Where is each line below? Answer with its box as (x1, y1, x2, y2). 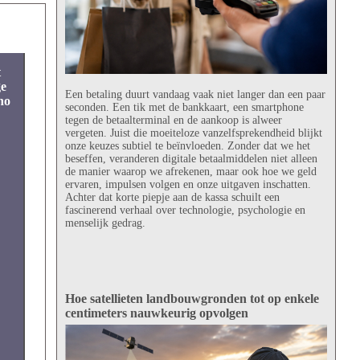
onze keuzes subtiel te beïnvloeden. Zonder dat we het (64, 139, 310, 152)
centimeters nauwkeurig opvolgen (64, 305, 248, 320)
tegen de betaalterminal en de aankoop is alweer (64, 113, 282, 126)
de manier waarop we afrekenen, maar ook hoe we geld (64, 165, 317, 178)
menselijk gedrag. (64, 216, 145, 229)
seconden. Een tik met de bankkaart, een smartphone (64, 100, 304, 113)
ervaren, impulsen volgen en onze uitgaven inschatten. (64, 178, 311, 190)
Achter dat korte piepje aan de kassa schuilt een (64, 190, 280, 203)
